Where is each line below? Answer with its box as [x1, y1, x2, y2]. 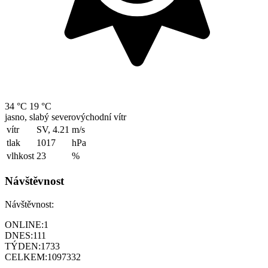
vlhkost [7, 151, 34, 162]
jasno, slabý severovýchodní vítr [5, 112, 126, 123]
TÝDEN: [5, 240, 41, 251]
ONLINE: [5, 219, 44, 230]
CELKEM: [5, 251, 47, 262]
